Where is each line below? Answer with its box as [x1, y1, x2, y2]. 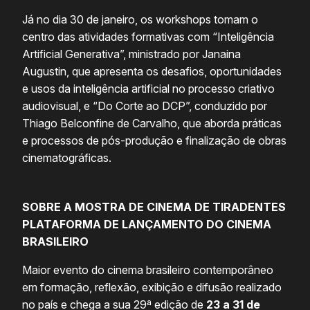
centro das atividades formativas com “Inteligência [22, 30, 274, 44]
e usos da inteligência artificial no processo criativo [22, 82, 275, 96]
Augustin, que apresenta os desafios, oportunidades [22, 64, 282, 79]
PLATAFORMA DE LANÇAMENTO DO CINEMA [22, 217, 271, 232]
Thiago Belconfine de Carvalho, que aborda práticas [22, 116, 282, 131]
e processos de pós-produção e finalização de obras [22, 134, 286, 148]
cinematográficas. [22, 151, 114, 165]
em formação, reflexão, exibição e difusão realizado [22, 280, 282, 295]
